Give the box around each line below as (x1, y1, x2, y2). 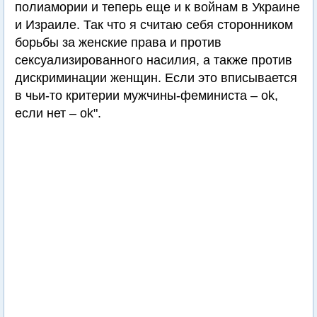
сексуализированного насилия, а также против (15, 53, 292, 68)
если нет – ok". (15, 106, 101, 121)
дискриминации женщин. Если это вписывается (15, 71, 297, 86)
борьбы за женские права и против (15, 35, 221, 50)
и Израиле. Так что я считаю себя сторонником (15, 18, 293, 33)
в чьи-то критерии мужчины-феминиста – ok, (15, 88, 278, 103)
